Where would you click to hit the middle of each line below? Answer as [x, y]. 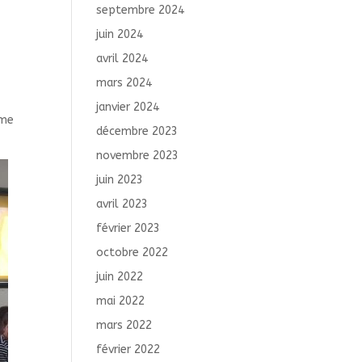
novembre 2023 [138, 156]
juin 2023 [120, 180]
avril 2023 [122, 204]
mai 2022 [121, 301]
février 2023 [128, 228]
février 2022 [128, 349]
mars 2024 [124, 83]
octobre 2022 [133, 253]
